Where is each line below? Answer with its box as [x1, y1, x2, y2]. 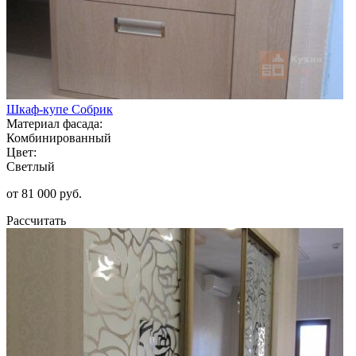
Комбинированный [6, 130, 111, 145]
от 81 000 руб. [6, 186, 82, 200]
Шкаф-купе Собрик [6, 102, 113, 116]
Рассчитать [6, 213, 66, 227]
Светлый [6, 159, 55, 173]
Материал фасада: [6, 116, 103, 130]
